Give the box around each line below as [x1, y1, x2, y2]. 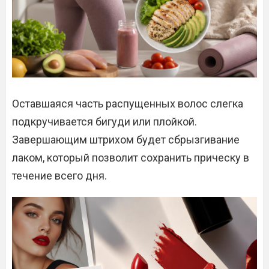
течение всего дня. [12, 169, 107, 182]
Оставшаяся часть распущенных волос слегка [12, 97, 243, 110]
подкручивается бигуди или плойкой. [12, 115, 197, 128]
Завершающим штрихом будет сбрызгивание [12, 133, 240, 146]
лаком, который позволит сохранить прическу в [12, 151, 249, 164]
